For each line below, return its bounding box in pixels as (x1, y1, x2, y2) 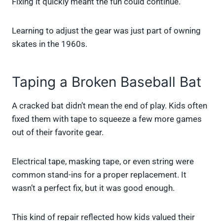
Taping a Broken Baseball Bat (12, 74, 201, 91)
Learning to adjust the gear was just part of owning (12, 26, 201, 36)
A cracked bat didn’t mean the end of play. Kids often (12, 101, 207, 111)
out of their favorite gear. (12, 127, 104, 138)
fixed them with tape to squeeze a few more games (12, 114, 202, 124)
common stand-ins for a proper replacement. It (12, 170, 186, 180)
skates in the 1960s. (12, 39, 87, 49)
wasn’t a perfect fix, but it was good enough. (12, 183, 175, 193)
